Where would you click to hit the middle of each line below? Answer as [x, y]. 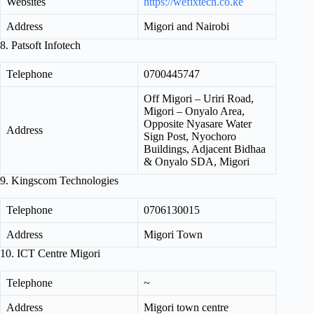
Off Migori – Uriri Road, [199, 99]
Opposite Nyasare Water [198, 124]
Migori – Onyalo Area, [194, 111]
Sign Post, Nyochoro [190, 137]
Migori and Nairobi [186, 26]
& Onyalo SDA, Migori [197, 162]
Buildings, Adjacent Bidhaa [205, 149]
